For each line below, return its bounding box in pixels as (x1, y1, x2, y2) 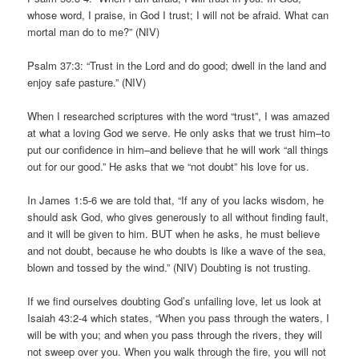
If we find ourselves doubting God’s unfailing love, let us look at (27, 293, 322, 309)
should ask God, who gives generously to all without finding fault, (27, 208, 329, 224)
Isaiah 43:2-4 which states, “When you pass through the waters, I (27, 310, 330, 326)
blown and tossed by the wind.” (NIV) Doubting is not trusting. (27, 259, 312, 275)
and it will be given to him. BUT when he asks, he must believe (27, 225, 321, 241)
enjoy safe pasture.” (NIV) (27, 74, 147, 90)
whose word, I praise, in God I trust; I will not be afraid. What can (27, 6, 329, 22)
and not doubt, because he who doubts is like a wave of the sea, (27, 242, 327, 258)
